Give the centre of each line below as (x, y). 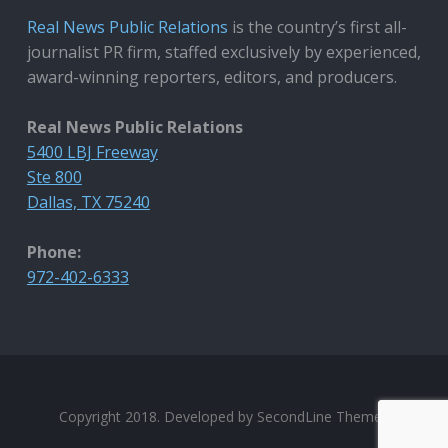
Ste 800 (54, 176)
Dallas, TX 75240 (88, 201)
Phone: (53, 251)
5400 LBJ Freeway (92, 151)
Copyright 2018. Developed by (157, 416)
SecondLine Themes (322, 416)
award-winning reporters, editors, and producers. (211, 76)
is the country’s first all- (317, 26)
